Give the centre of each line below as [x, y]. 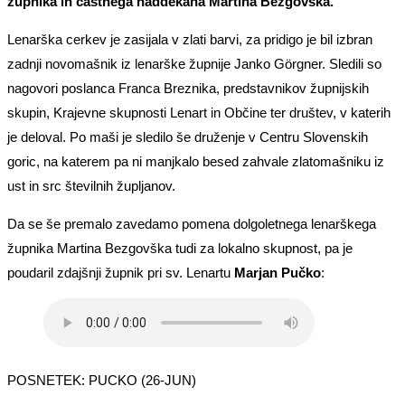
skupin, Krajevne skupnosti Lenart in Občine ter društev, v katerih [199, 113]
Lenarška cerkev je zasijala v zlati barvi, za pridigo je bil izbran [190, 40]
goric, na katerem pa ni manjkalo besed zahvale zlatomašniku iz [196, 162]
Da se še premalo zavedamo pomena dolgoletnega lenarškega [192, 224]
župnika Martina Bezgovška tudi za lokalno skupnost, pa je [180, 249]
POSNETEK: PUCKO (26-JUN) [102, 381]
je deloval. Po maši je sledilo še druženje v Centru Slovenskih [188, 137]
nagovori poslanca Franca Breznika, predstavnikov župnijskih [188, 89]
